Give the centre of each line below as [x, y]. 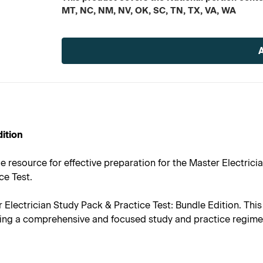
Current [76, 38]
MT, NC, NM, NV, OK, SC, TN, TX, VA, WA [149, 11]
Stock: [73, 50]
